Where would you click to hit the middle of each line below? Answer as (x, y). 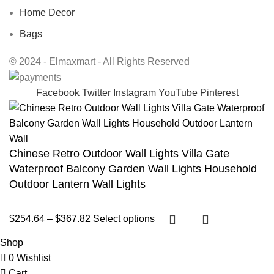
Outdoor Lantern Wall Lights (77, 184)
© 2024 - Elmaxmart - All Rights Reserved (99, 61)
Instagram (134, 92)
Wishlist (34, 257)
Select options (125, 219)
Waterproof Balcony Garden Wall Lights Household (133, 168)
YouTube (178, 92)
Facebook (57, 92)
